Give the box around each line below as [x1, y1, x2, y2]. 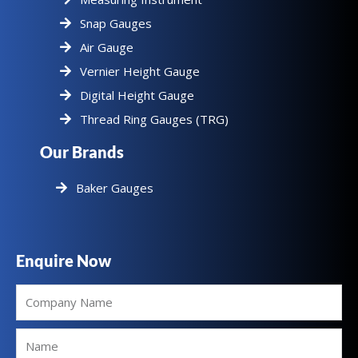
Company [15, 284, 66, 300]
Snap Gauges [80, 14, 152, 31]
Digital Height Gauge [80, 86, 194, 103]
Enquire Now [16, 250, 111, 270]
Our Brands [40, 141, 124, 161]
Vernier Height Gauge [80, 62, 200, 79]
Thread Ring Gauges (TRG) [80, 110, 229, 127]
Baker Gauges [76, 179, 153, 196]
